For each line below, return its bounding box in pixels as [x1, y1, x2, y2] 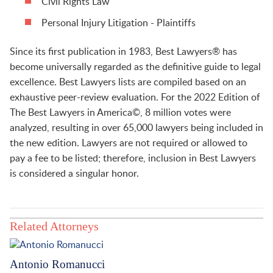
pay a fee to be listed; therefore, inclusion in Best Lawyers [10, 153, 256, 163]
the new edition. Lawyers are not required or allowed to [10, 138, 247, 148]
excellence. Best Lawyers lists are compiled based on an [10, 77, 246, 87]
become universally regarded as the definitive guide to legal [10, 62, 261, 72]
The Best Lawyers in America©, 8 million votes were [10, 107, 231, 118]
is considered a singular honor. [10, 168, 139, 179]
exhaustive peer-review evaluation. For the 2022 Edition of [10, 92, 260, 102]
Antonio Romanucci [10, 258, 105, 271]
